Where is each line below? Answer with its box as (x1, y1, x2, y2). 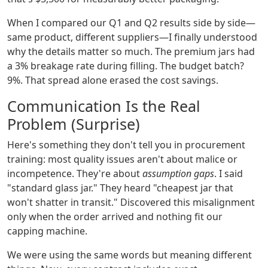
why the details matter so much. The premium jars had (7, 45, 255, 59)
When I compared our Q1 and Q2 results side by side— (7, 16, 255, 30)
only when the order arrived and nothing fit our (7, 210, 223, 224)
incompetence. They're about (7, 167, 142, 181)
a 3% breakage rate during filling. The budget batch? (7, 59, 244, 73)
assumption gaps (142, 167, 214, 181)
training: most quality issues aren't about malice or (7, 153, 237, 166)
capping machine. (7, 224, 87, 238)
